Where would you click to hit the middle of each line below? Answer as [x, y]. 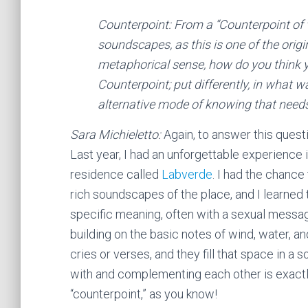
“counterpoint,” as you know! [144, 294]
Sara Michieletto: [115, 134]
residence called [116, 174]
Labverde [187, 174]
